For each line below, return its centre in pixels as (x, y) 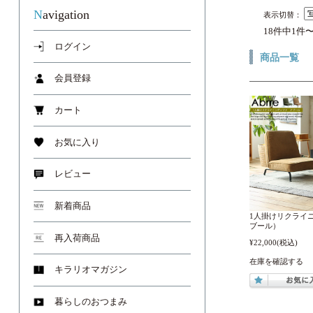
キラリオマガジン (91, 270)
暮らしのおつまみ (91, 302)
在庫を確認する (276, 261)
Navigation (66, 15)
